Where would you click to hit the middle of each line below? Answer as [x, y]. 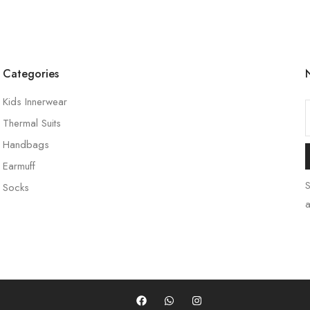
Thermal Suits [31, 123]
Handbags [26, 145]
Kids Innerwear [35, 102]
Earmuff [19, 166]
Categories [30, 74]
